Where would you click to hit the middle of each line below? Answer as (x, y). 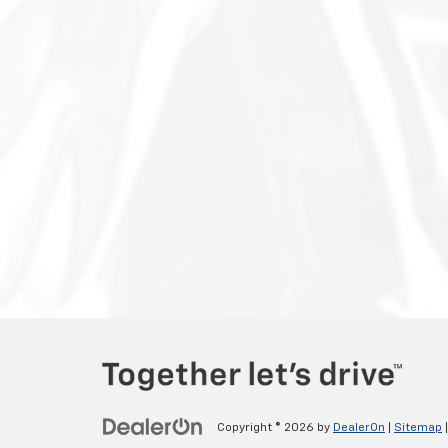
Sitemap (418, 428)
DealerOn (359, 428)
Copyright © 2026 (267, 428)
